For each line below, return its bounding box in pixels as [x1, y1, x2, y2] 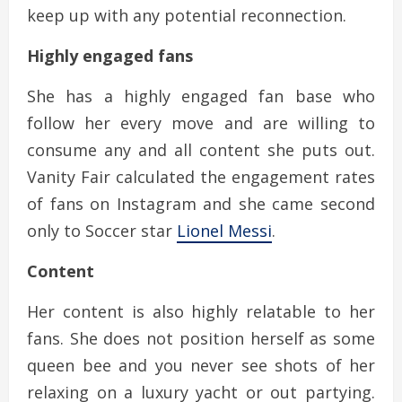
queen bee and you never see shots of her [27, 354, 375, 377]
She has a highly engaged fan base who [27, 85, 375, 108]
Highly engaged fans [27, 45, 193, 67]
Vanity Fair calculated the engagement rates [27, 166, 375, 188]
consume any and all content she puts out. [27, 139, 375, 162]
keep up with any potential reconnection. [27, 4, 346, 27]
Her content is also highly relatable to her [27, 301, 375, 323]
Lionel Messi [177, 220, 272, 242]
